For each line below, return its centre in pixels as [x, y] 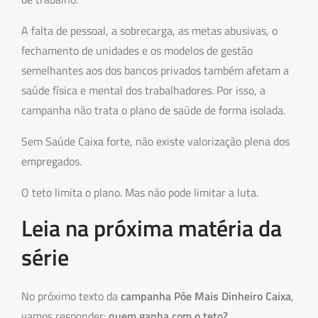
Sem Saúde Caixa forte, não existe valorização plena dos [155, 142]
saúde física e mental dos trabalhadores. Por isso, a [143, 91]
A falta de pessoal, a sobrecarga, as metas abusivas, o [149, 31]
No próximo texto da [71, 296]
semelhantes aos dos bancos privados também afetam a [155, 71]
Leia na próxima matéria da [152, 228]
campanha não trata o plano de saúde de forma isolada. [153, 110]
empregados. [51, 161]
